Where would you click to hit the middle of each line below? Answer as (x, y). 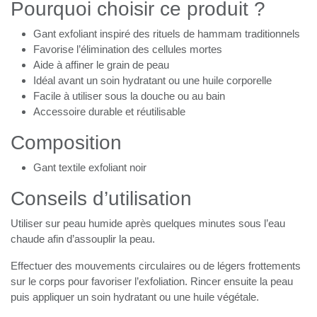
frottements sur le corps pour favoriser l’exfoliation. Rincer (152, 297)
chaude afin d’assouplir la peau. (86, 255)
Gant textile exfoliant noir (93, 183)
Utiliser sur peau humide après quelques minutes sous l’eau (154, 239)
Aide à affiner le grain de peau (105, 81)
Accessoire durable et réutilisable (114, 127)
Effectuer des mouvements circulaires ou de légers (136, 282)
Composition (66, 158)
